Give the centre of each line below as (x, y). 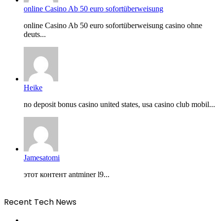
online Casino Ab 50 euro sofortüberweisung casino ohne (113, 26)
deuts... (35, 35)
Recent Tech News (40, 202)
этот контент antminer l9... (67, 175)
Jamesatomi (42, 158)
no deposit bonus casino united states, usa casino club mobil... (119, 105)
